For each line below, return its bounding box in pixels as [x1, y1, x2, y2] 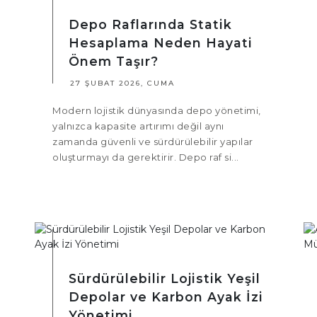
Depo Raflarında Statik [69, 17, 232, 33]
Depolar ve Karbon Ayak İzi [69, 289, 263, 305]
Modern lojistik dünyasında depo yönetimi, [52, 105, 261, 117]
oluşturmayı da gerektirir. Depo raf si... [52, 151, 239, 163]
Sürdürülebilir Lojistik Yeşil [69, 271, 260, 287]
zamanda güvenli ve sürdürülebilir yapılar [52, 136, 253, 148]
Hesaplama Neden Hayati [69, 35, 253, 51]
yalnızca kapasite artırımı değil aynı [52, 120, 224, 132]
